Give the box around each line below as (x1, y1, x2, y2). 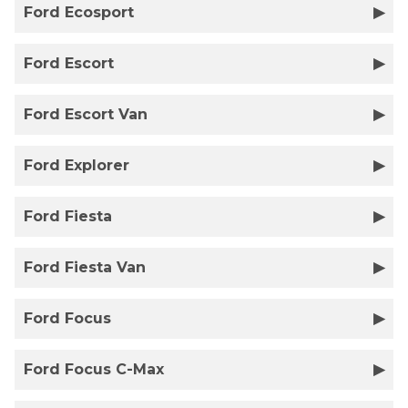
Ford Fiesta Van (24, 259, 146, 276)
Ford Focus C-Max (24, 361, 164, 378)
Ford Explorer (24, 157, 129, 174)
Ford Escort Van (24, 106, 148, 123)
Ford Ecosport (24, 4, 134, 21)
